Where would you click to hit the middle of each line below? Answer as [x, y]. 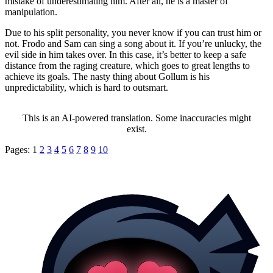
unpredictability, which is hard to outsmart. [87, 87]
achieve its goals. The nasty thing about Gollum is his [107, 76]
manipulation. [31, 12]
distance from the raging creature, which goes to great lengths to [127, 65]
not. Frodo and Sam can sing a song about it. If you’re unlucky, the [133, 43]
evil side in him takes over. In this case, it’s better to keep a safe [126, 54]
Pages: [19, 149]
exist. [136, 129]
